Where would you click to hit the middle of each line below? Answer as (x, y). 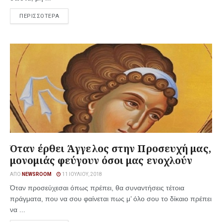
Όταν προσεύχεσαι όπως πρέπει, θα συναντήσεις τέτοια (97, 188)
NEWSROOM (37, 174)
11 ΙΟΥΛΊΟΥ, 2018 (82, 174)
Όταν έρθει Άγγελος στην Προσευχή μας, (111, 148)
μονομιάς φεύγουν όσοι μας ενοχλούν (101, 160)
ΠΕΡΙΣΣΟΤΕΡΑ (39, 16)
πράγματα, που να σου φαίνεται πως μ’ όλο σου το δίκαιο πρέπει (111, 199)
